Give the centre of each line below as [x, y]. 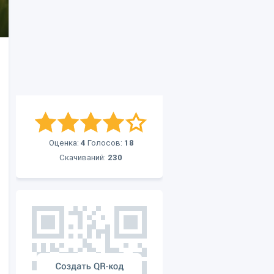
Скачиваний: [83, 157]
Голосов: [105, 143]
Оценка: [65, 143]
